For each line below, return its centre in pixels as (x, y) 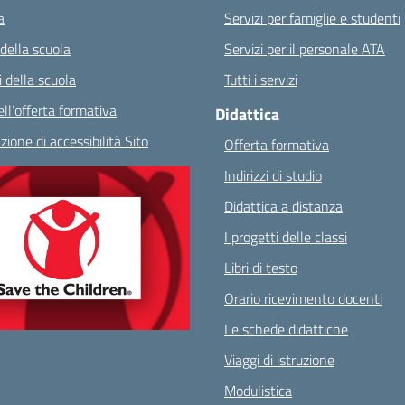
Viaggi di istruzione (279, 360)
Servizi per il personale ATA (305, 49)
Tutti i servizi (261, 80)
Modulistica (258, 391)
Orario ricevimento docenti (303, 298)
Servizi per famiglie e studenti (312, 18)
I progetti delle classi (286, 237)
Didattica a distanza (283, 206)
